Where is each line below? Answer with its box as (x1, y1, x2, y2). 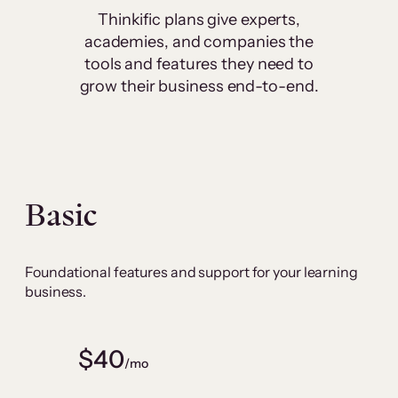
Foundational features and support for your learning (25, 263, 358, 281)
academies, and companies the (84, 31, 314, 52)
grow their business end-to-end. (79, 76, 319, 96)
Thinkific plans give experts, (97, 9, 301, 29)
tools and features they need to (84, 53, 314, 74)
